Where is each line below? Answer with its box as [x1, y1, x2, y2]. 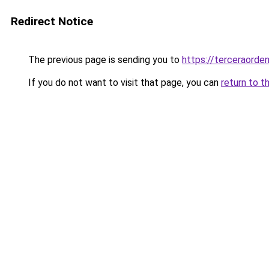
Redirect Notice [11, 14, 93, 28]
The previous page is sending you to [26, 54, 182, 65]
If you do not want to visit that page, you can [26, 77, 221, 88]
